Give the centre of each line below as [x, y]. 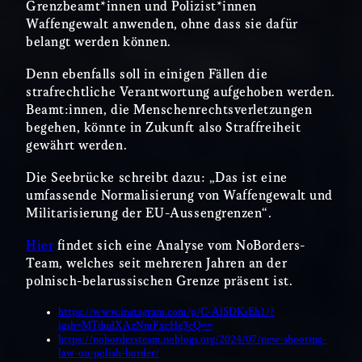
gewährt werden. [78, 145]
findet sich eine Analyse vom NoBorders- [179, 246]
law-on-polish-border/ [109, 353]
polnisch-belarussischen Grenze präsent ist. [161, 281]
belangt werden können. [101, 43]
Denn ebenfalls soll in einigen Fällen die [147, 74]
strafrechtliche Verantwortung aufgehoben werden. [181, 92]
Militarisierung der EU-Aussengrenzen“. [149, 213]
